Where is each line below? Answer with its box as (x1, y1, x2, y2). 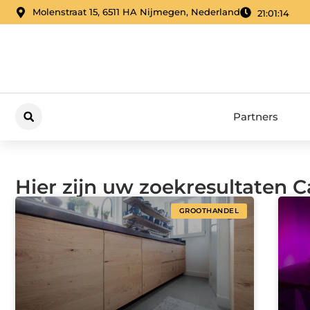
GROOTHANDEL (179, 206, 239, 216)
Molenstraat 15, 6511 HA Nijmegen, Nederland (33, 6, 240, 18)
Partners (233, 109, 278, 123)
